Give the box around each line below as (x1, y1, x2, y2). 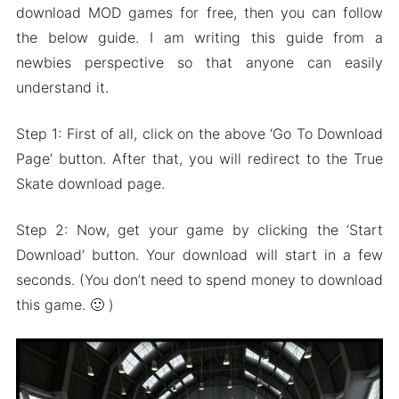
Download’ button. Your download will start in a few (15, 245, 384, 264)
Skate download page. (15, 174, 165, 192)
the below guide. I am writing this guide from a (15, 28, 384, 46)
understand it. (15, 77, 109, 96)
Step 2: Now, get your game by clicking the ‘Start (15, 220, 384, 239)
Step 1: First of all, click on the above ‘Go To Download (15, 124, 384, 142)
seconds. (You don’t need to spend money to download (15, 270, 384, 289)
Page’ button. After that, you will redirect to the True (15, 149, 384, 167)
